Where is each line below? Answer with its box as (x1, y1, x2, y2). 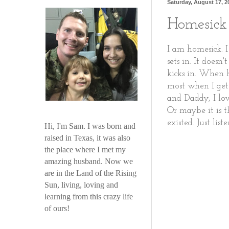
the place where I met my (44, 145, 126, 154)
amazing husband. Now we (44, 157, 133, 166)
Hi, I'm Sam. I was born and (44, 122, 135, 130)
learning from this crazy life (44, 192, 133, 201)
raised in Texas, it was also (44, 133, 130, 142)
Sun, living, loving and (44, 180, 118, 189)
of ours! (44, 204, 70, 213)
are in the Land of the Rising (44, 169, 136, 177)
